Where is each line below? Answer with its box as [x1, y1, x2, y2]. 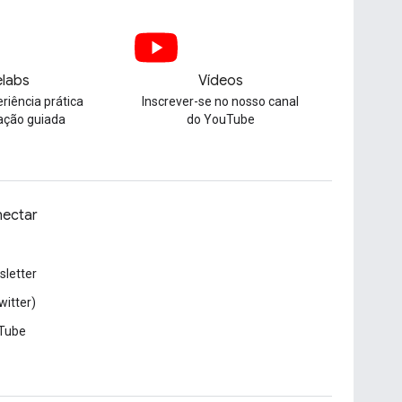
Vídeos [197, 72, 243, 90]
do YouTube [186, 112, 255, 127]
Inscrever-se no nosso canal [142, 94, 300, 109]
